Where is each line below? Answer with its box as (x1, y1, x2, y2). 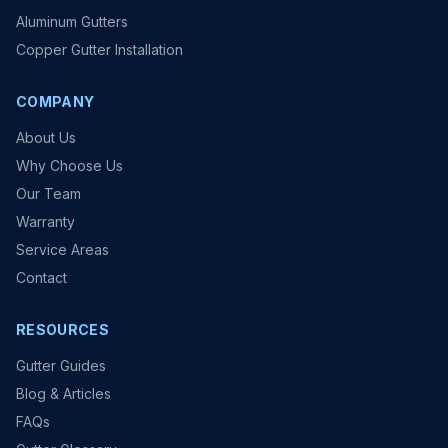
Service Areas (16, 241, 109, 259)
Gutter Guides (16, 357, 106, 375)
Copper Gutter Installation (16, 41, 183, 59)
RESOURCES (16, 321, 110, 339)
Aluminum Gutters (16, 13, 128, 31)
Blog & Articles (16, 385, 111, 403)
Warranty (16, 213, 75, 231)
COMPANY (16, 93, 95, 111)
